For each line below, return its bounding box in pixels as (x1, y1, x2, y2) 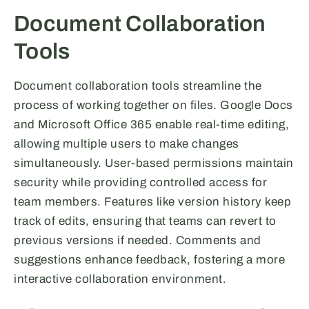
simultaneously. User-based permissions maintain (14, 157, 294, 170)
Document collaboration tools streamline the (14, 79, 262, 93)
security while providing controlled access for (14, 176, 267, 190)
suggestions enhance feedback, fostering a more (14, 253, 285, 267)
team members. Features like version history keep (14, 195, 291, 209)
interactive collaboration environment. (14, 272, 226, 286)
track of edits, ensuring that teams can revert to (14, 215, 277, 228)
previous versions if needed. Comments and (14, 234, 261, 248)
